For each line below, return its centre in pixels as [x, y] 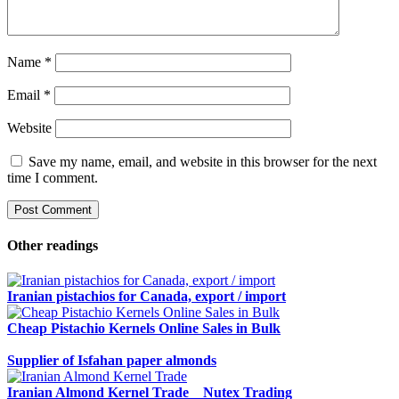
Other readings [53, 245]
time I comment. [53, 177]
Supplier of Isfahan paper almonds [112, 361]
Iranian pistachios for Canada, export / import [147, 297]
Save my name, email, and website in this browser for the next [203, 161]
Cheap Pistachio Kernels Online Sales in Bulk [144, 329]
